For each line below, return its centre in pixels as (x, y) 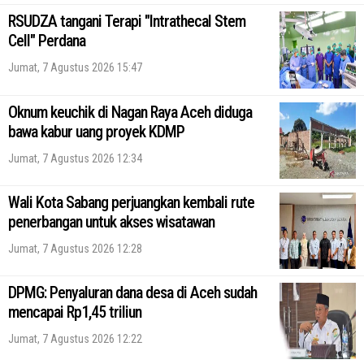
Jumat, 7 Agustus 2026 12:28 (75, 248)
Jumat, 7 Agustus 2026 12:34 (75, 158)
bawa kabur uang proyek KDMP (96, 131)
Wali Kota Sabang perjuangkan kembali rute (131, 202)
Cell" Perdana (47, 41)
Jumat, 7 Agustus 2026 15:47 (75, 68)
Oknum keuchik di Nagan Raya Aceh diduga (130, 112)
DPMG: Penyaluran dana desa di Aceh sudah (132, 292)
